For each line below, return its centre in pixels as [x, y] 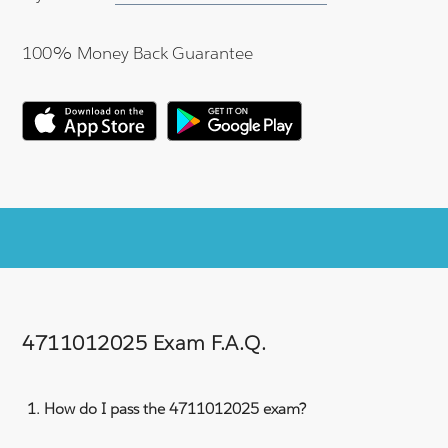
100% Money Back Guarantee [138, 52]
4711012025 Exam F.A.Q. [144, 342]
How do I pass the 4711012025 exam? [175, 408]
